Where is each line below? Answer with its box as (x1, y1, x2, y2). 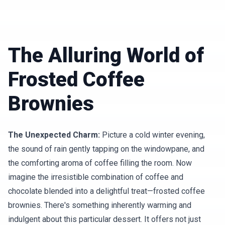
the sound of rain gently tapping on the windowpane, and (8, 144, 204, 154)
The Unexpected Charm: (8, 130, 100, 140)
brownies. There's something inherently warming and (8, 200, 191, 210)
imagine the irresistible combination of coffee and (8, 172, 183, 182)
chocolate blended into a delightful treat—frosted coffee (8, 186, 205, 196)
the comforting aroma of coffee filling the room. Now (8, 158, 192, 168)
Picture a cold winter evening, (100, 130, 205, 140)
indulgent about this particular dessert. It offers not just (8, 214, 201, 224)
